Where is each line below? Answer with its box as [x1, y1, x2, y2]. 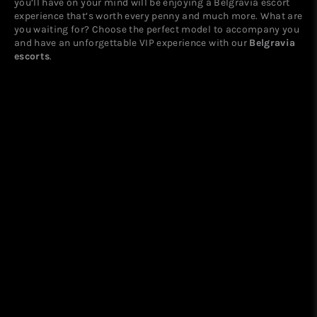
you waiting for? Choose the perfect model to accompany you [14, 23, 300, 35]
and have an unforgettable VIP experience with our [14, 36, 250, 48]
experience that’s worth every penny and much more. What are [14, 9, 303, 21]
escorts [14, 50, 50, 62]
